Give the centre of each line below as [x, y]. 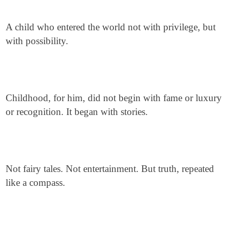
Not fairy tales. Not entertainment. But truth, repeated [110, 169]
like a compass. [36, 183]
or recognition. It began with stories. [77, 112]
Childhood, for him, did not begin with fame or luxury [114, 98]
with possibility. [37, 41]
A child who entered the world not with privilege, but [111, 27]
